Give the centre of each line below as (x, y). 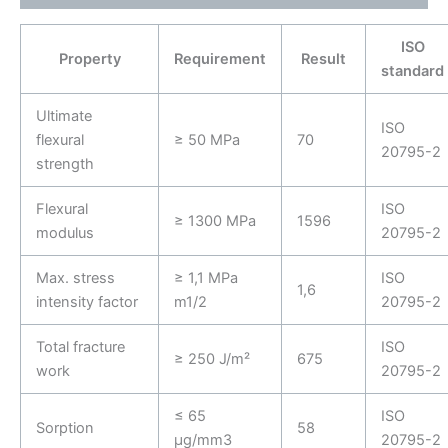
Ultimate (63, 115)
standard (412, 70)
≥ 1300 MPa (214, 220)
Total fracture (80, 346)
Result (323, 58)
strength (64, 163)
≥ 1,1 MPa (205, 277)
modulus (64, 232)
